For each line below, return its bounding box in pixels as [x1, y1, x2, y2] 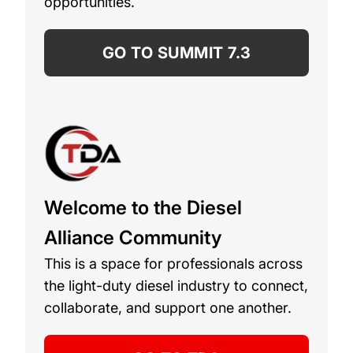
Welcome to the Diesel [44, 195, 242, 219]
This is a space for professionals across [44, 255, 303, 272]
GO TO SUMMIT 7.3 [102, 43, 251, 62]
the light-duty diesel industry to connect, [44, 277, 308, 294]
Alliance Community [44, 225, 221, 249]
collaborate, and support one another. [44, 299, 292, 316]
